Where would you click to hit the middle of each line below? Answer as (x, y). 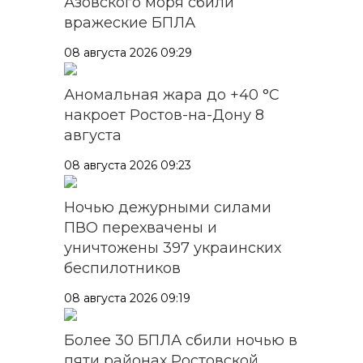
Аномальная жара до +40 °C (172, 94)
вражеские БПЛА (130, 22)
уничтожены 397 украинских (173, 248)
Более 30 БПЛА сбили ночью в (181, 340)
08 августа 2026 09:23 (128, 165)
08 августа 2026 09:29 (128, 52)
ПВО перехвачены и (141, 227)
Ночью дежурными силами (168, 207)
